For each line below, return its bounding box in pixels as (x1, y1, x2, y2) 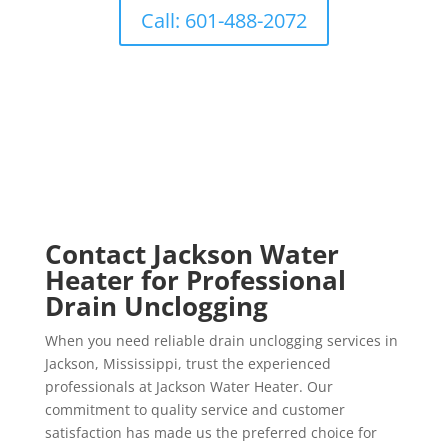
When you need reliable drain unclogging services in (44, 331, 398, 350)
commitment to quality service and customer (44, 400, 345, 419)
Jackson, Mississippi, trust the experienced (44, 354, 331, 373)
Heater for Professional (44, 262, 346, 298)
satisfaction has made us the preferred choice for (44, 423, 377, 442)
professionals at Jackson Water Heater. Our (44, 377, 333, 396)
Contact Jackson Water (44, 236, 339, 272)
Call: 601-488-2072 (140, 7, 307, 34)
